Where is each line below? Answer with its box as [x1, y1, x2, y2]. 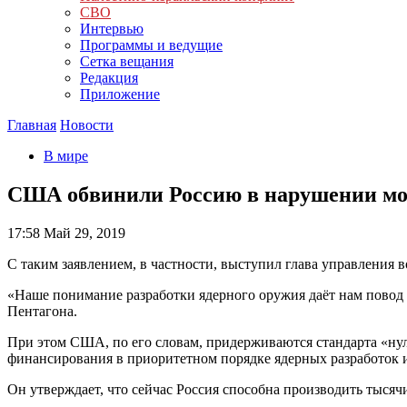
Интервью [80, 21, 144, 36]
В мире [44, 148, 88, 164]
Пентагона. [7, 303, 77, 319]
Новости [60, 117, 114, 133]
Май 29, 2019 [40, 224, 125, 241]
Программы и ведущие [80, 37, 223, 53]
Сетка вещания [80, 54, 174, 69]
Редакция [80, 70, 138, 85]
